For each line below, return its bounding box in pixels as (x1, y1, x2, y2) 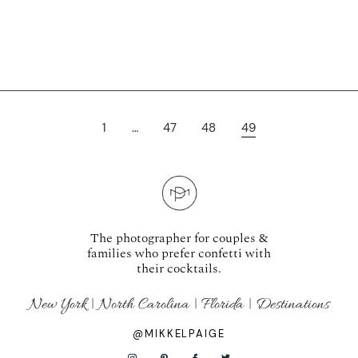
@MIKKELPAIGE (133, 328, 225, 341)
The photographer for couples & (90, 229, 268, 249)
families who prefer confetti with (87, 244, 272, 264)
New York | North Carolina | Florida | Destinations (28, 294, 329, 316)
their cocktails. (137, 259, 222, 279)
